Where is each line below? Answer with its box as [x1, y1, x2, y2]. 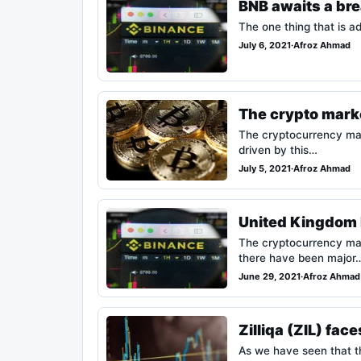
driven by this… [239, 143, 317, 157]
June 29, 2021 [239, 271, 301, 283]
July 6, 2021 [239, 39, 291, 52]
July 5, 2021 [239, 163, 291, 175]
